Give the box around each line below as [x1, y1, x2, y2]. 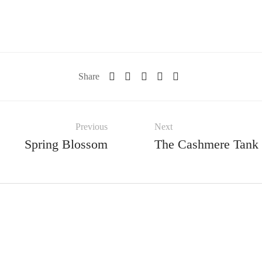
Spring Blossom [25, 137, 108, 152]
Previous [75, 122, 108, 132]
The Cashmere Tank [154, 137, 258, 152]
